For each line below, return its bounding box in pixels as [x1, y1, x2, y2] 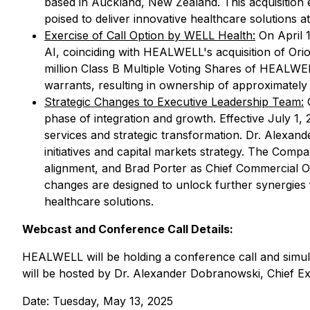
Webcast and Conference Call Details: [22, 222, 233, 236]
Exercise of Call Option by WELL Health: [44, 28, 255, 42]
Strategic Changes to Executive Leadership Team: [44, 95, 304, 109]
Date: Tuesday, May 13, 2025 [22, 294, 173, 308]
